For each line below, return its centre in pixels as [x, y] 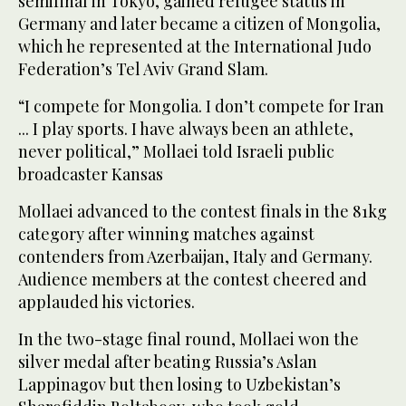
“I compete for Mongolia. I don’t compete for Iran [201, 106]
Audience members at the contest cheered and [193, 280]
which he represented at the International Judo [195, 47]
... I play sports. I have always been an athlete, [186, 129]
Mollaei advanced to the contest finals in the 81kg [203, 212]
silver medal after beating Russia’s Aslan [168, 362]
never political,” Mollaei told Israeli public [176, 152]
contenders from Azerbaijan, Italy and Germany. [195, 257]
